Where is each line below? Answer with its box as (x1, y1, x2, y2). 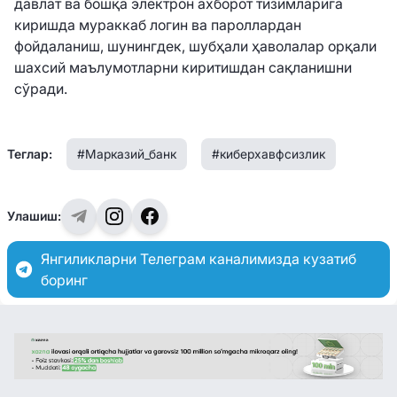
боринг (41, 270, 89, 289)
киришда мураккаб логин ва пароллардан (14, 15, 301, 34)
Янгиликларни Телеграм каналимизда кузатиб (41, 249, 357, 268)
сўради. (14, 79, 67, 97)
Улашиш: (7, 207, 61, 223)
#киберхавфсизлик (212, 145, 325, 161)
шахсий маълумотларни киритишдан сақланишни (14, 58, 352, 76)
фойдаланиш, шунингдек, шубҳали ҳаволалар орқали (14, 36, 377, 55)
